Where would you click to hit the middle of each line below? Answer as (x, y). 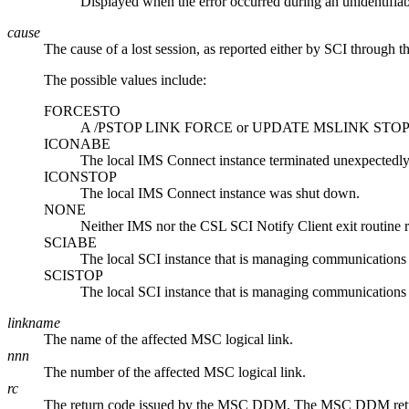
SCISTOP (73, 275)
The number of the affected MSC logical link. (175, 372)
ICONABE (77, 143)
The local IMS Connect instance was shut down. (220, 193)
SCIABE (70, 242)
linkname (34, 322)
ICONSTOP (80, 176)
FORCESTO (82, 110)
